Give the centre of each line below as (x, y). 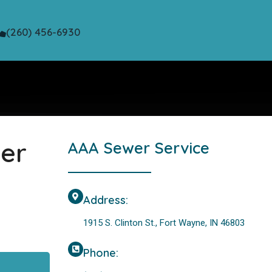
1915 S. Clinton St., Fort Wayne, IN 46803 (164, 223)
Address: (105, 200)
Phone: (100, 253)
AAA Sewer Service (138, 148)
